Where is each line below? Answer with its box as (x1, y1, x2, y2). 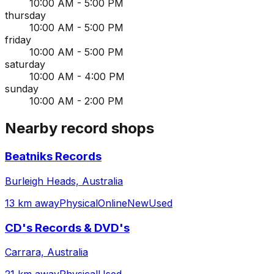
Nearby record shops (5, 119, 154, 138)
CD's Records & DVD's (5, 220, 130, 235)
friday (5, 34, 31, 46)
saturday (5, 58, 45, 71)
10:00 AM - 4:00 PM (29, 70, 125, 83)
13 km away (5, 196, 59, 209)
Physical (59, 196, 98, 209)
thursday (5, 9, 46, 22)
